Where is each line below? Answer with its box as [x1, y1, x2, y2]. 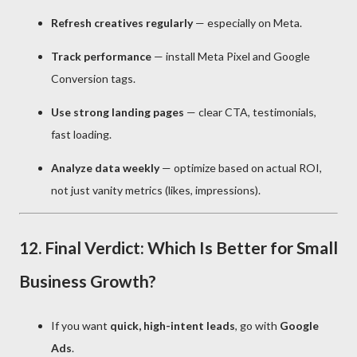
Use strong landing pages [51, 105, 184, 120]
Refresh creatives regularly [51, 16, 193, 30]
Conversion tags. [51, 72, 135, 86]
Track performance [51, 49, 151, 64]
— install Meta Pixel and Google [151, 49, 310, 64]
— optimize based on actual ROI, [159, 161, 322, 175]
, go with [235, 319, 280, 333]
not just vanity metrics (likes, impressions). [51, 183, 261, 198]
